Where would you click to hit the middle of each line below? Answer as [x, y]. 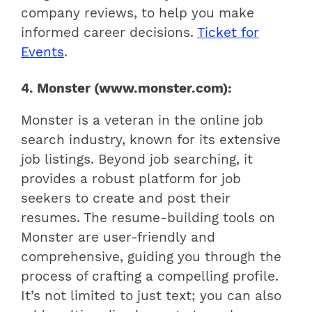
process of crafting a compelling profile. [150, 277]
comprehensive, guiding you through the [151, 257]
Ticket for [228, 32]
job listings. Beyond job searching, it [137, 160]
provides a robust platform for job [131, 179]
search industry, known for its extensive [151, 140]
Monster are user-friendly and [118, 238]
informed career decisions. [109, 32]
